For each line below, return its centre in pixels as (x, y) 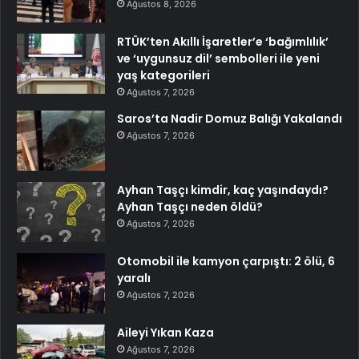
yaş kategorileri (163, 76)
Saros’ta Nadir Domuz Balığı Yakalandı (230, 119)
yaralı (134, 278)
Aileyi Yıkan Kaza (165, 333)
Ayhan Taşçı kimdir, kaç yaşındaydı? (223, 190)
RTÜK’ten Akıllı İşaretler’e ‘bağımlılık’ (223, 42)
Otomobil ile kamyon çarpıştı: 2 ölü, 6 (226, 262)
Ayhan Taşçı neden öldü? (190, 207)
